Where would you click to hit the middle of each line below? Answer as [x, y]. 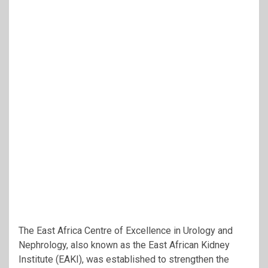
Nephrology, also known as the [83, 245]
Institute [36, 259]
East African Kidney [189, 245]
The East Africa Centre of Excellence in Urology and [126, 230]
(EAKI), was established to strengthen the [141, 259]
